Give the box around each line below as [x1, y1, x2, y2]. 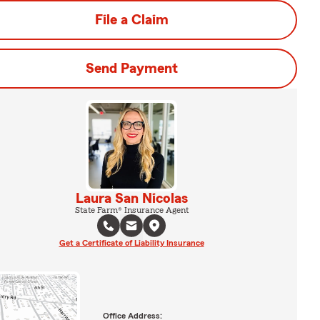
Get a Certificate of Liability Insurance [59, 239, 204, 247]
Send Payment [85, 61, 178, 76]
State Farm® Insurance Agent [74, 206, 189, 214]
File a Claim [94, 13, 169, 27]
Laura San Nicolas [75, 191, 188, 206]
